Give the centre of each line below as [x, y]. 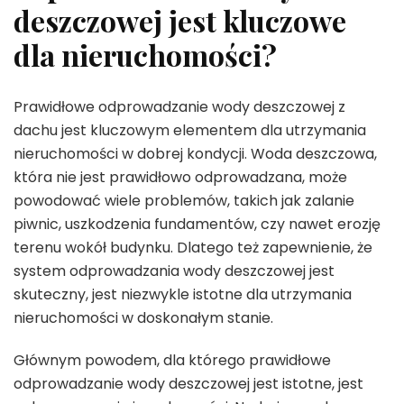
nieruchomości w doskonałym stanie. [143, 318]
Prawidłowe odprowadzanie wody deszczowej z [179, 107]
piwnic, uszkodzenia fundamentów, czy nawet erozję [197, 225]
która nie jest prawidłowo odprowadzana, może [180, 178]
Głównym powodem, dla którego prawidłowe [172, 361]
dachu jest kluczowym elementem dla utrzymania [190, 131]
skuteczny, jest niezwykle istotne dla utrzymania [183, 295]
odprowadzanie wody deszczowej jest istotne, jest [188, 384]
